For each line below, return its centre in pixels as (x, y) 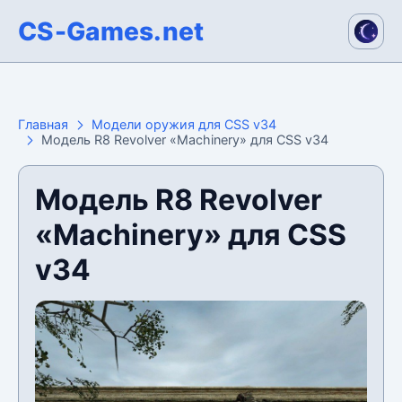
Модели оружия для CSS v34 (184, 124)
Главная (43, 124)
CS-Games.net (111, 31)
